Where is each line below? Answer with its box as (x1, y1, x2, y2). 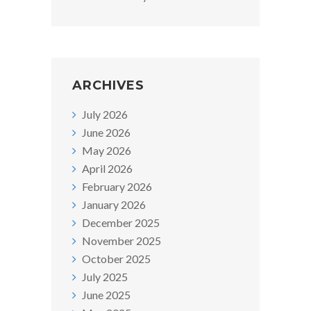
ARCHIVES (72, 78, 144, 94)
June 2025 (82, 288, 131, 302)
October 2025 (82, 252, 151, 266)
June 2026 (82, 126, 131, 140)
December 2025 (82, 216, 160, 230)
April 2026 (82, 162, 133, 176)
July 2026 (82, 108, 128, 121)
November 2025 (82, 234, 161, 248)
